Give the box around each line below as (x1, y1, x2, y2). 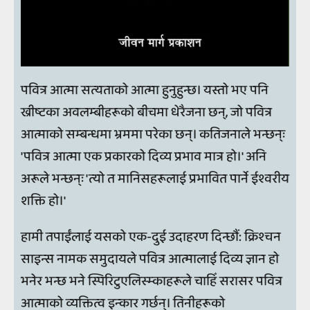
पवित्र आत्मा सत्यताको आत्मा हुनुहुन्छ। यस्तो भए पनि (21, 80, 268, 102)
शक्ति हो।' (21, 190, 69, 212)
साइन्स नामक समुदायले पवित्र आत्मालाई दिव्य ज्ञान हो (21, 248, 279, 270)
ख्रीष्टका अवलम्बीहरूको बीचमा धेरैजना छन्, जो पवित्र (21, 102, 272, 124)
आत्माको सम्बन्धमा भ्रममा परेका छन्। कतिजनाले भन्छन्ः (21, 124, 285, 146)
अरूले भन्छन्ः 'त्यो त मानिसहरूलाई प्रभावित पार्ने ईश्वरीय (21, 168, 289, 190)
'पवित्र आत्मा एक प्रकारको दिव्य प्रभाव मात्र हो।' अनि (21, 146, 266, 168)
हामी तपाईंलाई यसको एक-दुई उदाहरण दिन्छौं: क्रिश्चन (21, 226, 281, 248)
